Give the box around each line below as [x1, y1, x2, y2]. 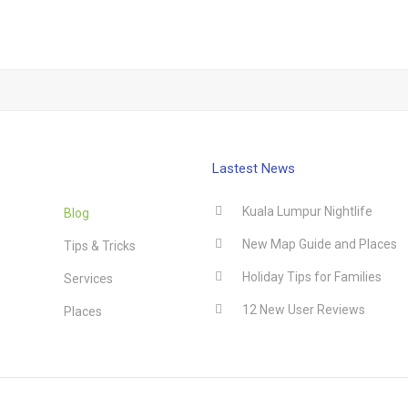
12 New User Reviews [242, 302, 365, 317]
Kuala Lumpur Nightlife [242, 204, 372, 219]
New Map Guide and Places [242, 237, 397, 251]
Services [63, 271, 113, 286]
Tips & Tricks [63, 239, 136, 253]
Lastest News [212, 160, 295, 177]
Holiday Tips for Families [242, 270, 382, 284]
